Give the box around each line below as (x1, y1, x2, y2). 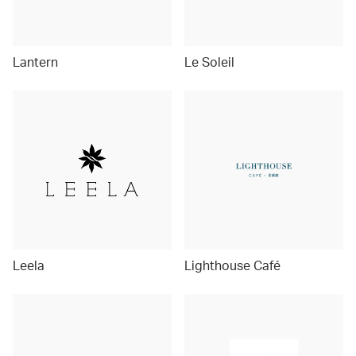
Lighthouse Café (184, 257, 281, 273)
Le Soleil (184, 53, 234, 70)
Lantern (13, 53, 58, 70)
